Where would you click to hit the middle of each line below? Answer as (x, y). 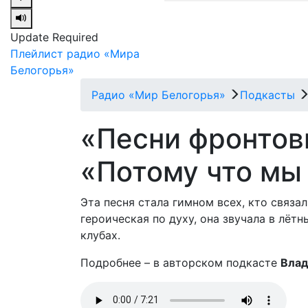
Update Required (54, 37)
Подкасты (267, 95)
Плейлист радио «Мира (75, 53)
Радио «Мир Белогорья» (158, 95)
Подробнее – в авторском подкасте (180, 262)
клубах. (100, 235)
